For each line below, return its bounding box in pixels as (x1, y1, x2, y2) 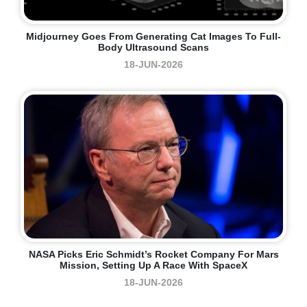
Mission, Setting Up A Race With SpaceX (60, 260, 247, 271)
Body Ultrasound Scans (98, 42, 209, 53)
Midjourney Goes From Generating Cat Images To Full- (26, 31, 281, 42)
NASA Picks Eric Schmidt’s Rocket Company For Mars (28, 249, 279, 260)
